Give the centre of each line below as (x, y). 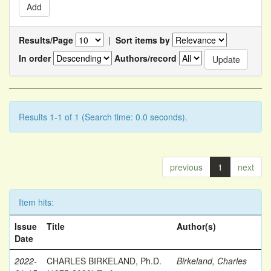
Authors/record (145, 58)
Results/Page (46, 40)
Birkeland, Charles (212, 261)
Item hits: (36, 202)
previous (186, 167)
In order (35, 58)
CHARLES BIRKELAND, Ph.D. (104, 261)
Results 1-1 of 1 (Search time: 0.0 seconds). (103, 117)
